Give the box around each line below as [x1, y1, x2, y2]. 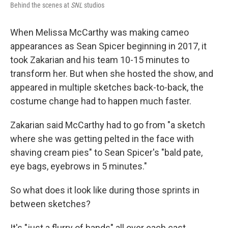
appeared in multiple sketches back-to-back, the [10, 82, 204, 93]
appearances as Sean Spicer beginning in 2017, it [10, 41, 207, 51]
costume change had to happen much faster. [10, 96, 191, 106]
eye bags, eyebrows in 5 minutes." [10, 161, 147, 172]
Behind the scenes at [10, 1, 69, 9]
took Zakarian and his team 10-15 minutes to [10, 54, 189, 65]
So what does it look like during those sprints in [10, 185, 199, 195]
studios [84, 1, 104, 9]
